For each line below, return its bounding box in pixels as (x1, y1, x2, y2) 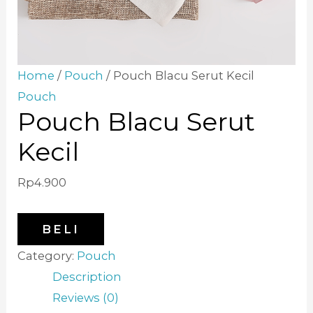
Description (52, 269, 122, 284)
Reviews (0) (52, 290, 119, 305)
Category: (17, 248, 78, 263)
